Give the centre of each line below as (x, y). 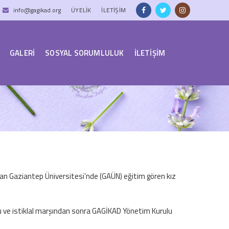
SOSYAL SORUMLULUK (85, 53)
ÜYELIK (81, 10)
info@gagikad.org (37, 10)
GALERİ (22, 53)
